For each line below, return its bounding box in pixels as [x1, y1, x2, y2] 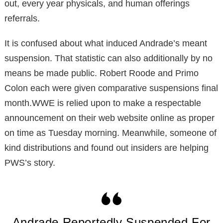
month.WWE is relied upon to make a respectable [4, 98, 201, 108]
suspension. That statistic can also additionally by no [4, 53, 213, 63]
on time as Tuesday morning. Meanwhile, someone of [4, 127, 217, 138]
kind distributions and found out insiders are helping [4, 142, 209, 153]
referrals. [4, 13, 40, 23]
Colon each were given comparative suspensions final [4, 83, 218, 93]
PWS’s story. [4, 157, 55, 168]
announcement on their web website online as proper [4, 112, 215, 123]
